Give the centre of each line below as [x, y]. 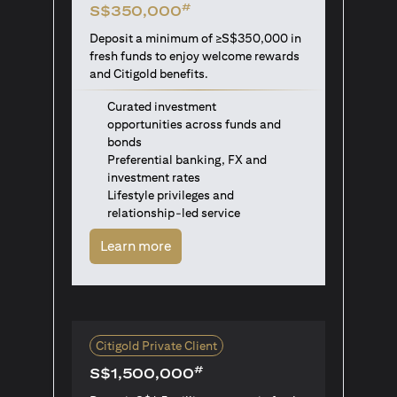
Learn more [136, 246]
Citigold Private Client [156, 346]
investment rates [154, 178]
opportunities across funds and [194, 125]
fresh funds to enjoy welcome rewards [195, 56]
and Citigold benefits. [149, 74]
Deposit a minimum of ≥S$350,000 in [195, 38]
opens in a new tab [229, 245]
